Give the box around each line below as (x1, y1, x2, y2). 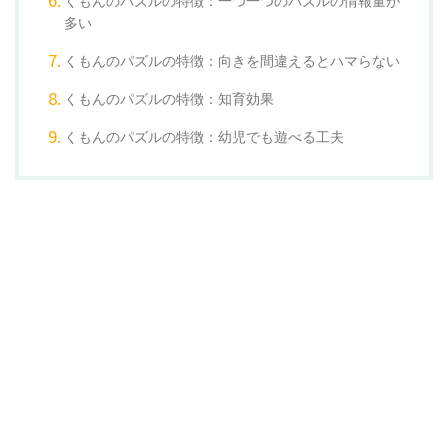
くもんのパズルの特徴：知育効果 (63, 90, 274, 107)
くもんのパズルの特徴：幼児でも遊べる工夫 (63, 128, 344, 145)
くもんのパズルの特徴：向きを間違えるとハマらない (63, 52, 400, 69)
